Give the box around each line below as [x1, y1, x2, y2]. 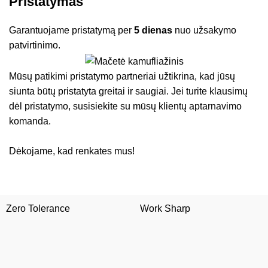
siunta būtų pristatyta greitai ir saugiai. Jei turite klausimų [9, 86, 248, 96]
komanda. [9, 115, 51, 126]
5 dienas [134, 25, 173, 36]
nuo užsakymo [172, 25, 237, 36]
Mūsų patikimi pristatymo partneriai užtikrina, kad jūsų [9, 71, 236, 81]
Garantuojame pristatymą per [9, 25, 135, 36]
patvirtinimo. [9, 40, 61, 51]
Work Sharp [140, 203, 190, 214]
